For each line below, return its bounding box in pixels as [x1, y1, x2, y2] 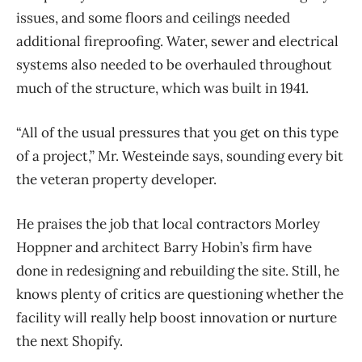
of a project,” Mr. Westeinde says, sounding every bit [16, 147, 343, 166]
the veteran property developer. [16, 170, 217, 189]
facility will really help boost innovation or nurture [16, 309, 337, 327]
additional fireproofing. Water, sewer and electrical [16, 32, 339, 51]
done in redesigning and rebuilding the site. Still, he [16, 262, 339, 280]
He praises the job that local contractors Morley [16, 215, 320, 234]
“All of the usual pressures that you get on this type [16, 124, 339, 142]
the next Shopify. [16, 332, 123, 351]
